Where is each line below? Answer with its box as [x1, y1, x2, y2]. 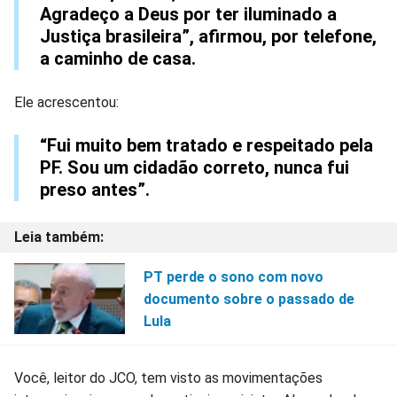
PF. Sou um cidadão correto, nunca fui [40, 157, 349, 179]
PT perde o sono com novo [143, 268, 323, 285]
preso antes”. [40, 179, 150, 201]
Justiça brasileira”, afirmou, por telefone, [40, 26, 377, 48]
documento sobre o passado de [143, 290, 354, 307]
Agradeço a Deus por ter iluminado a [40, 4, 337, 26]
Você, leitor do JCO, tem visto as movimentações [14, 370, 323, 387]
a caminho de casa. [40, 48, 196, 70]
